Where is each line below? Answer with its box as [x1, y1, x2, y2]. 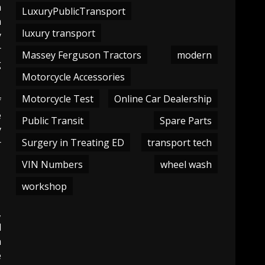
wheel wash [160, 157, 212, 171]
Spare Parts [159, 114, 212, 127]
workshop [22, 179, 67, 193]
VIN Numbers [22, 157, 83, 171]
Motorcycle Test [22, 92, 94, 105]
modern [176, 48, 212, 62]
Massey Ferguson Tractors [22, 48, 142, 62]
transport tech [147, 135, 212, 149]
